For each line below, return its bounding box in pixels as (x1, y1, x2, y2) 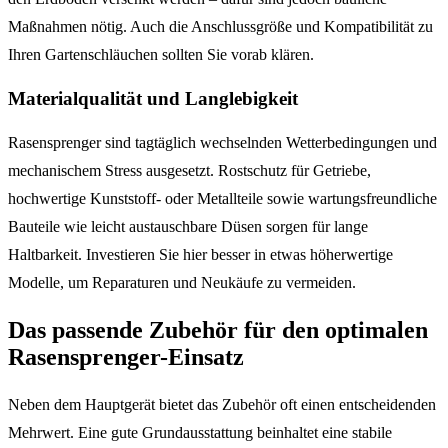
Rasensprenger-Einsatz (8, 343, 244, 370)
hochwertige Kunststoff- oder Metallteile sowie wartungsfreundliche (8, 189, 437, 207)
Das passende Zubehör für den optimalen (8, 316, 428, 343)
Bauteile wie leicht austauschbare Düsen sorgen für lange (8, 217, 368, 235)
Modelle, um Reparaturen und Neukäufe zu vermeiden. (8, 273, 356, 291)
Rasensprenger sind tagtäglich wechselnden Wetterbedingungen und (8, 133, 437, 151)
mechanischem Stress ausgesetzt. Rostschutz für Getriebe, (8, 161, 371, 179)
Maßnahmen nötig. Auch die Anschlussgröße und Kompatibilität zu (8, 18, 433, 36)
